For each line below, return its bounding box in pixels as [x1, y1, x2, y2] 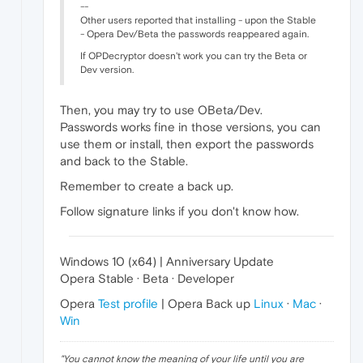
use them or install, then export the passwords [60, 136, 314, 151]
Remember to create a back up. [60, 178, 233, 193]
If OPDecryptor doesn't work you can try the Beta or [80, 49, 307, 62]
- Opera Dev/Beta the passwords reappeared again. [80, 28, 309, 40]
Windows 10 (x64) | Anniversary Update [60, 254, 274, 268]
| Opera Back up [158, 296, 254, 310]
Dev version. [80, 63, 134, 75]
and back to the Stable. [60, 153, 188, 168]
